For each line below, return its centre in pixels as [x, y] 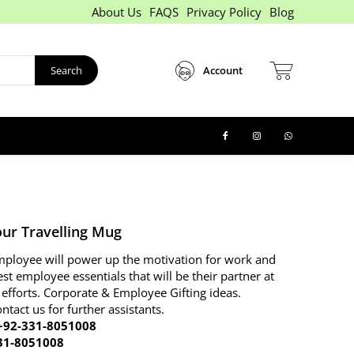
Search [66, 70]
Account [223, 70]
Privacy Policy [224, 12]
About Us [116, 12]
